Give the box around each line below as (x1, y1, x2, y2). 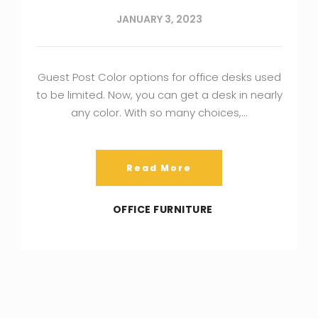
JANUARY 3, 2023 (116, 11, 202, 26)
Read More (126, 161, 192, 174)
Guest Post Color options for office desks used (37, 69, 281, 84)
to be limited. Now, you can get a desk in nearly (35, 87, 283, 102)
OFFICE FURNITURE (112, 202, 213, 216)
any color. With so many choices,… (71, 104, 247, 120)
